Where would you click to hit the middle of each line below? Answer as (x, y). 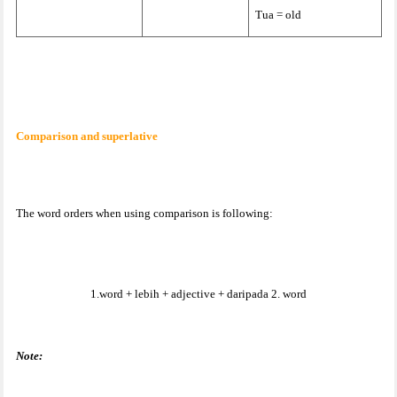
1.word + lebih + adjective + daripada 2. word (198, 293)
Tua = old (278, 14)
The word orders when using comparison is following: (144, 213)
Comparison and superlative (86, 136)
